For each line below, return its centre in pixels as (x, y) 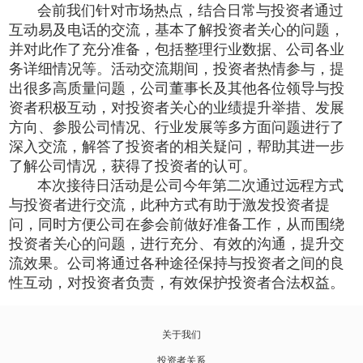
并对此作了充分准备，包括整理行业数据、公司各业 (177, 49)
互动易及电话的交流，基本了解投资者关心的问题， (177, 30)
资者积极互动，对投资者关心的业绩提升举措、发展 (177, 108)
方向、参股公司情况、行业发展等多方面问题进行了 (177, 127)
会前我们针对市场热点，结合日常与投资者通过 (191, 11)
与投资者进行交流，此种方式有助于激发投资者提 (170, 205)
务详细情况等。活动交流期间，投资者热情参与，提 (177, 69)
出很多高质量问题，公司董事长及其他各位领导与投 (177, 88)
